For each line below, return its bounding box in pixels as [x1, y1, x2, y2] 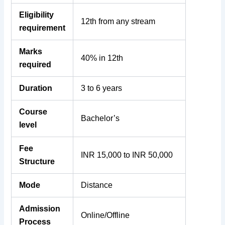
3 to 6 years [81, 83, 123, 92]
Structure [19, 157, 55, 166]
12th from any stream [81, 17, 156, 26]
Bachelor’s [81, 114, 120, 123]
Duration [19, 83, 53, 92]
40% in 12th [81, 53, 124, 62]
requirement [19, 23, 66, 32]
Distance [81, 180, 113, 189]
